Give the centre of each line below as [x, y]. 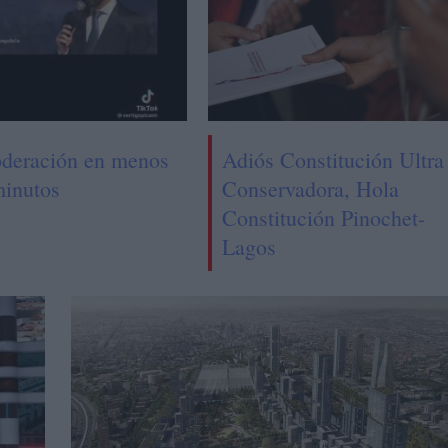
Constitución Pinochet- [323, 217]
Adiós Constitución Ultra [332, 159]
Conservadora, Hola [310, 188]
